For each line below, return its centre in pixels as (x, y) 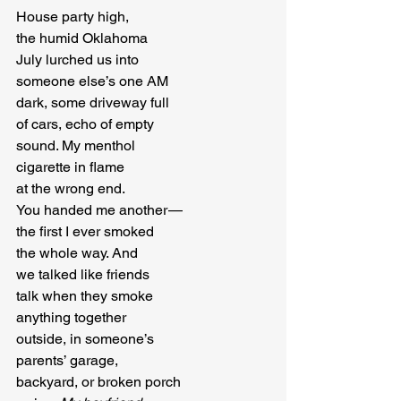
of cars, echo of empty (85, 124)
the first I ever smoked (85, 231)
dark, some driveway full (93, 102)
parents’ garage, (67, 360)
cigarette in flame (70, 167)
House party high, (73, 17)
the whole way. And (77, 253)
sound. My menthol (76, 145)
